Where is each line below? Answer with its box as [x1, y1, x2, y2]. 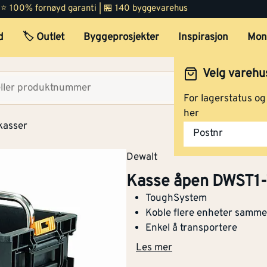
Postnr [193, 127, 223, 141]
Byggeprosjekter [83, 31, 159, 44]
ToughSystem [145, 191, 207, 205]
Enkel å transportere [145, 221, 237, 235]
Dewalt [126, 151, 157, 164]
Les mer [136, 241, 172, 254]
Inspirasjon [178, 31, 228, 44]
